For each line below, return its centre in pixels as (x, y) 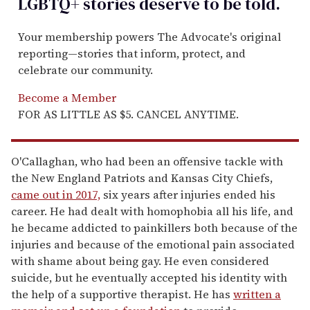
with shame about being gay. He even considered (140, 261)
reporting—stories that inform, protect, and (132, 53)
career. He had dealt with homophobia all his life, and (152, 211)
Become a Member (67, 97)
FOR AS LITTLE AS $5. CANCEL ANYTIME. (128, 114)
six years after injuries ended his (188, 194)
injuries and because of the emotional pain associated (153, 244)
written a (257, 294)
